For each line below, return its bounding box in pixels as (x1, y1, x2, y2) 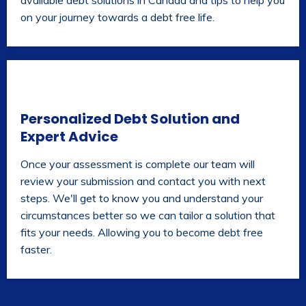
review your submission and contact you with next (20, 174, 266, 188)
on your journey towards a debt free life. (20, 10, 214, 24)
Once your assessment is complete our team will (20, 157, 255, 171)
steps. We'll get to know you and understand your (20, 191, 263, 205)
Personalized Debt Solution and (20, 109, 240, 128)
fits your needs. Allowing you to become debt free (20, 225, 263, 239)
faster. (20, 242, 52, 256)
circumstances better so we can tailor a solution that (20, 208, 275, 222)
